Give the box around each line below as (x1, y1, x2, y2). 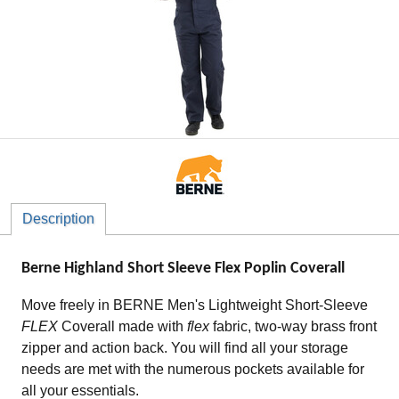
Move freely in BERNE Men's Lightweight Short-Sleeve (21, 297, 368, 313)
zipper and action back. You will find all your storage (21, 339, 348, 355)
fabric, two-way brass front (209, 318, 377, 334)
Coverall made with (61, 318, 187, 334)
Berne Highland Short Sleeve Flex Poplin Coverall (21, 260, 345, 277)
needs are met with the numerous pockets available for (21, 361, 364, 377)
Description (22, 211, 94, 226)
